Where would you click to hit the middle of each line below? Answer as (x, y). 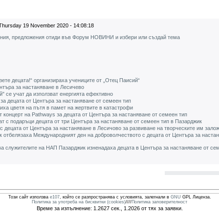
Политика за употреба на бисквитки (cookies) (79, 202)
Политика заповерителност (159, 202)
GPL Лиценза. (196, 197)
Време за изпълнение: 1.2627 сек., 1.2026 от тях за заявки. (109, 208)
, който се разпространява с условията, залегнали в (115, 197)
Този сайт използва (29, 197)
